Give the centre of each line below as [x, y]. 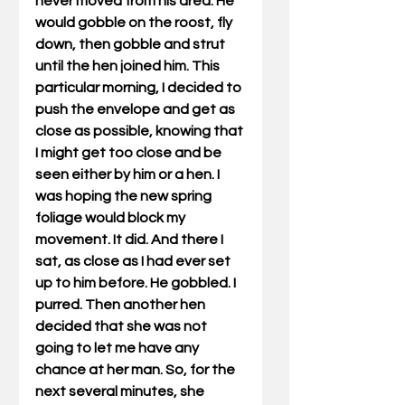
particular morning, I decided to [140, 88]
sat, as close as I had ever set [134, 261]
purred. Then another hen [122, 305]
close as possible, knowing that [141, 131]
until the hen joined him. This [129, 66]
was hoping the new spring [125, 196]
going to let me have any [118, 348]
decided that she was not [122, 326]
